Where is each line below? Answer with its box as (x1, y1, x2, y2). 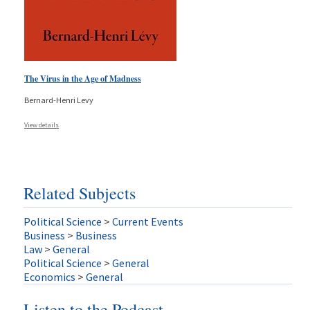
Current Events (111, 214, 183, 228)
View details (24, 120, 59, 129)
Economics (23, 269, 75, 284)
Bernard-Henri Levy (24, 94, 93, 105)
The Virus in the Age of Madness (24, 72, 141, 84)
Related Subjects (23, 181, 136, 204)
